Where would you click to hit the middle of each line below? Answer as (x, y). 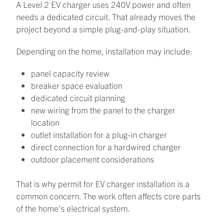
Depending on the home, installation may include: (104, 51)
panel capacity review (70, 73)
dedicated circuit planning (78, 97)
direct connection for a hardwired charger (106, 146)
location (45, 122)
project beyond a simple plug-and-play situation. (103, 28)
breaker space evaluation (77, 85)
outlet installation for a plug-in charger (99, 134)
